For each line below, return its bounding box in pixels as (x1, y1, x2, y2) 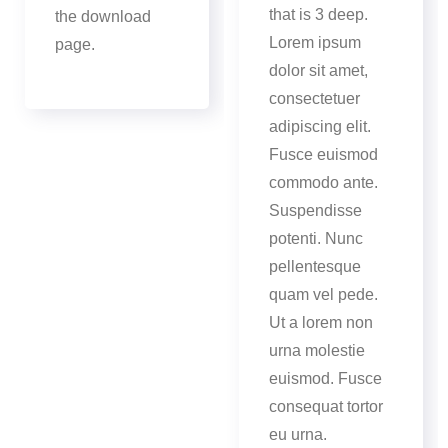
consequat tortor (269, 398, 383, 415)
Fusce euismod (269, 146, 378, 163)
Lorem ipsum (269, 34, 361, 51)
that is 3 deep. (269, 6, 368, 23)
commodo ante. (269, 174, 378, 191)
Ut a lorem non (269, 314, 373, 331)
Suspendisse (269, 202, 362, 219)
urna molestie (269, 342, 365, 359)
